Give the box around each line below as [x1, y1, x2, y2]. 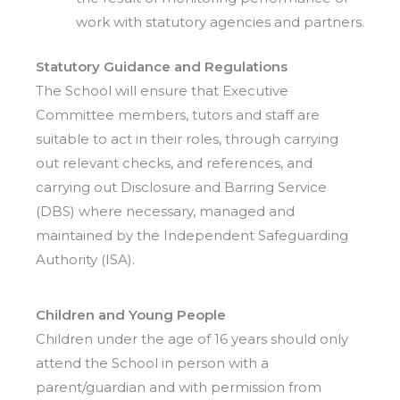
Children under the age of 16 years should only [36, 329, 348, 347]
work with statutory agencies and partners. [76, 13, 364, 31]
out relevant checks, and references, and [36, 154, 312, 171]
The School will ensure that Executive [36, 81, 288, 99]
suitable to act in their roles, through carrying [36, 129, 338, 147]
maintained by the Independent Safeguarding [36, 226, 348, 244]
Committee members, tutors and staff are [36, 105, 320, 123]
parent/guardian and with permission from [36, 378, 321, 396]
